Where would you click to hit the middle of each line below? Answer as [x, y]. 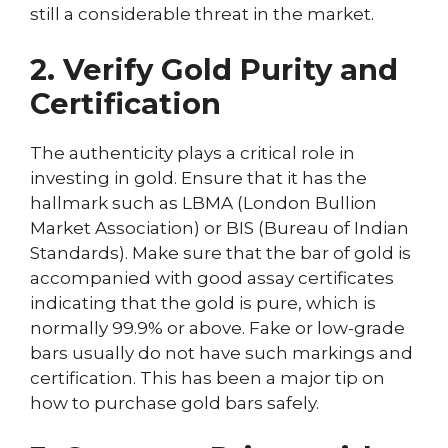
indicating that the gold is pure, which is [203, 302]
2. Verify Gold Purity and [214, 69]
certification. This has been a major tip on [207, 377]
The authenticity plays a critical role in [192, 152]
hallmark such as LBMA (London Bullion [203, 202]
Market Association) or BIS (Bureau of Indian [219, 227]
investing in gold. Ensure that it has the [198, 177]
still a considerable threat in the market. [202, 14]
